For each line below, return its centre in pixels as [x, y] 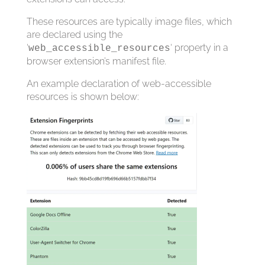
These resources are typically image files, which [129, 22]
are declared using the [74, 35]
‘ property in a [199, 48]
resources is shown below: [83, 97]
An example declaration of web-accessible [119, 84]
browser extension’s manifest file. [96, 62]
